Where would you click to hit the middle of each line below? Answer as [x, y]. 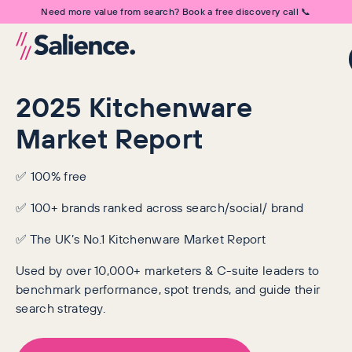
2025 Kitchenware [134, 107]
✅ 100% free [51, 176]
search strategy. [61, 308]
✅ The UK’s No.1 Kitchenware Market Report [141, 239]
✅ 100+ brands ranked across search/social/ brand [160, 207]
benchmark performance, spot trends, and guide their [168, 289]
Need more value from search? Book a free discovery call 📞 [176, 11]
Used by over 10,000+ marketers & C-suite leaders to [168, 270]
